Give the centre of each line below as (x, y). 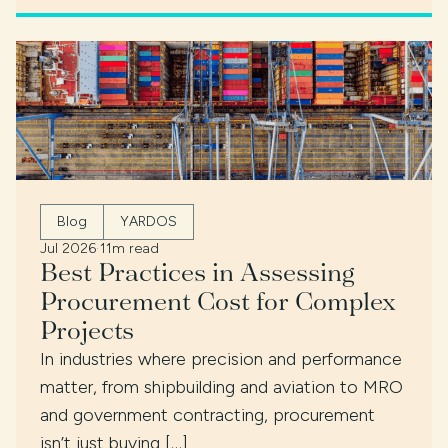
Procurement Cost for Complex (218, 300)
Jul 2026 (68, 248)
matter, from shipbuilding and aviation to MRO (221, 386)
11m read (129, 248)
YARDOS (148, 221)
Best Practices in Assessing (197, 271)
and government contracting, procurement (207, 414)
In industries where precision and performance (221, 358)
